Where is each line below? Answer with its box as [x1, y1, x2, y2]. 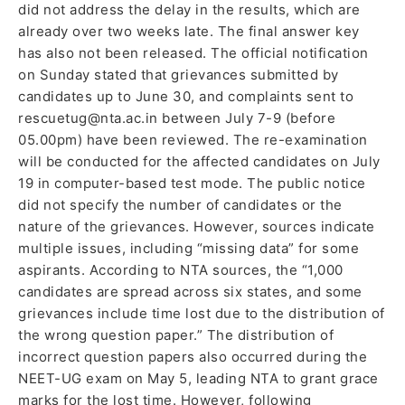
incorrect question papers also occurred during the [18, 348, 367, 366]
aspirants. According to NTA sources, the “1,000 [18, 261, 344, 279]
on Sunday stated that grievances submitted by [18, 66, 339, 84]
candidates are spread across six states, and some [18, 283, 363, 301]
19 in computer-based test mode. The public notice [18, 174, 366, 193]
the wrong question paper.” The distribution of [18, 326, 334, 344]
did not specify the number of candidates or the [18, 196, 343, 214]
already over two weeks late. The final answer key [18, 23, 360, 41]
